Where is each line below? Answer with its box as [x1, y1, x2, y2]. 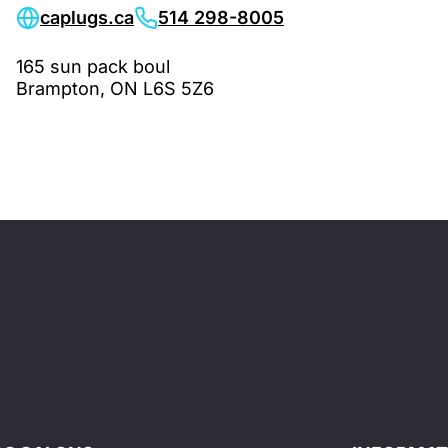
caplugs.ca [40, 7, 134, 28]
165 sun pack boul [16, 56, 170, 77]
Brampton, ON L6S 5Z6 [16, 78, 214, 99]
